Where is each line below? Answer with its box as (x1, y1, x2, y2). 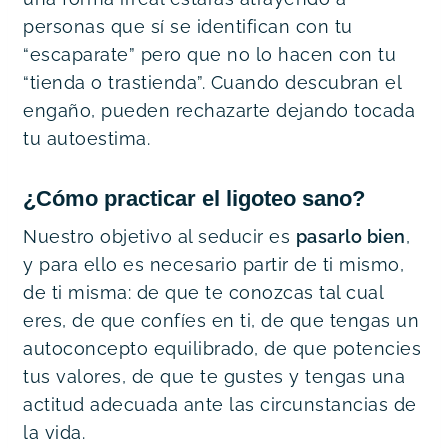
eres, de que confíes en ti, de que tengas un (23, 309, 419, 331)
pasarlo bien (295, 225, 406, 247)
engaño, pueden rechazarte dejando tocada (23, 99, 415, 121)
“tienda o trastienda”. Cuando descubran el (23, 71, 401, 93)
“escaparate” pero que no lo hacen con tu (23, 43, 396, 65)
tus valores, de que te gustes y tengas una (23, 365, 405, 387)
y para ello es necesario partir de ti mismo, (23, 253, 404, 275)
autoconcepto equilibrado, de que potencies (23, 337, 421, 359)
